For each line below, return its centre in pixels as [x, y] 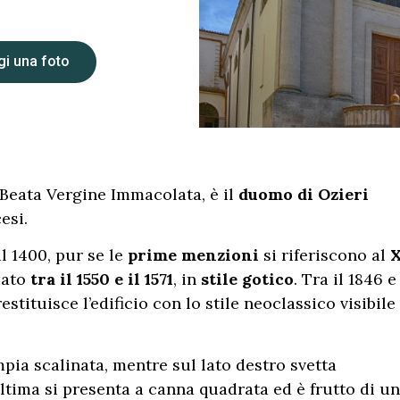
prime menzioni [193, 255]
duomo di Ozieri [304, 194]
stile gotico [247, 279]
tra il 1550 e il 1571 [102, 279]
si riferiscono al [325, 255]
